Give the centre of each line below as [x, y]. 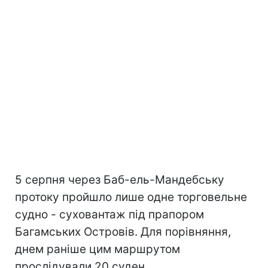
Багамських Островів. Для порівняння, [123, 232]
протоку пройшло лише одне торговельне [131, 197]
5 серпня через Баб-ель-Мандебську [120, 180]
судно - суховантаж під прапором [109, 214]
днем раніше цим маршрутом [98, 249]
